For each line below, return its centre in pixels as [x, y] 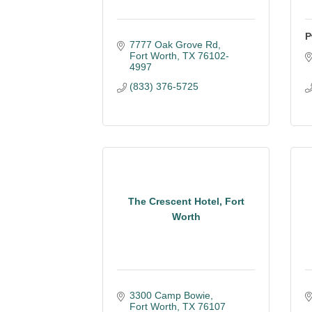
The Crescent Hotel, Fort [186, 201]
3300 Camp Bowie [170, 295]
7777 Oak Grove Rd [173, 45]
